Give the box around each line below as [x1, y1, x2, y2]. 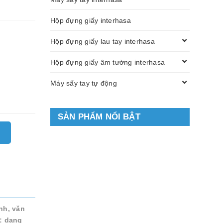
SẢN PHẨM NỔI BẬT [58, 112, 140, 121]
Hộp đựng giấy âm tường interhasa [50, 58, 165, 66]
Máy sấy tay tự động [50, 79, 117, 87]
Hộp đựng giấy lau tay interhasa [50, 37, 155, 45]
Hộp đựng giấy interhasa [50, 16, 131, 24]
